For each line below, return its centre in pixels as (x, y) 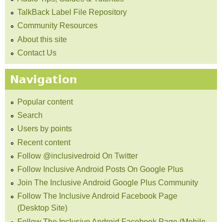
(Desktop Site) (42, 208)
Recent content (44, 142)
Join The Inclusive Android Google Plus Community (108, 183)
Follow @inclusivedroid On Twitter (78, 156)
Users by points (45, 129)
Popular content (45, 102)
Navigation (44, 79)
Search (30, 115)
